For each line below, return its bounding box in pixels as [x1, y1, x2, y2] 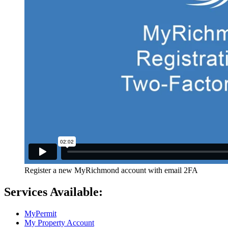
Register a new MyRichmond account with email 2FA [24, 166, 198, 175]
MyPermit [24, 209, 56, 218]
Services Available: [4, 185, 103, 199]
